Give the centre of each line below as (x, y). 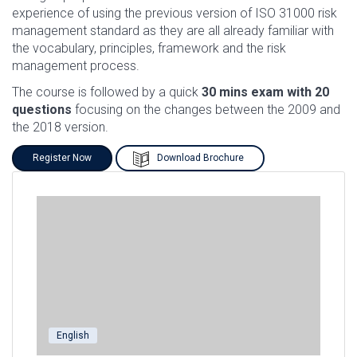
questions (42, 110)
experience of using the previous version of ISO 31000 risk (175, 13)
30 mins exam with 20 (265, 92)
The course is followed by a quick (107, 92)
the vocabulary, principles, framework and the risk (149, 48)
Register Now (62, 158)
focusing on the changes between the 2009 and (206, 110)
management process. (76, 66)
